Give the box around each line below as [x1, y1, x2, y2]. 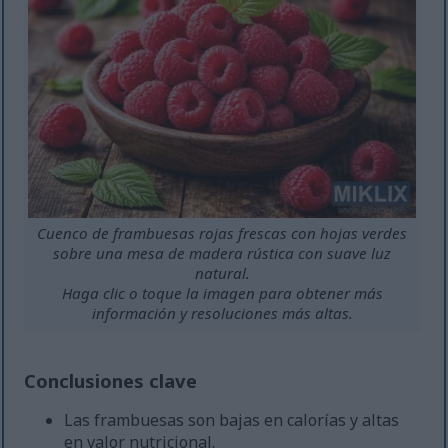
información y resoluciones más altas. [91, 303, 353, 324]
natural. [194, 263, 250, 284]
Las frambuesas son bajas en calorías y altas [64, 409, 400, 432]
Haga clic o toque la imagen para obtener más [61, 283, 383, 304]
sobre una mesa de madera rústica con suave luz [53, 243, 392, 264]
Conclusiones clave [24, 368, 198, 394]
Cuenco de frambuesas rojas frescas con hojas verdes [37, 223, 408, 244]
